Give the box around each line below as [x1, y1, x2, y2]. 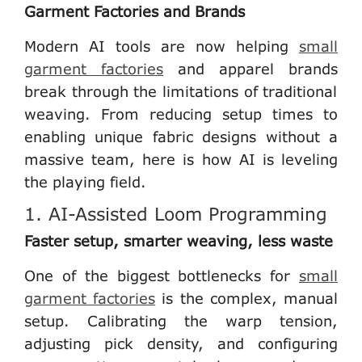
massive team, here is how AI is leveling [24, 149, 338, 168]
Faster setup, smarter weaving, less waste [24, 231, 333, 250]
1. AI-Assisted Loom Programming [24, 202, 327, 225]
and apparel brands [163, 59, 338, 78]
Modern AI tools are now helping [24, 36, 299, 55]
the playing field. [24, 172, 146, 191]
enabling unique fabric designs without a [24, 127, 338, 145]
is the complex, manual [155, 288, 339, 307]
